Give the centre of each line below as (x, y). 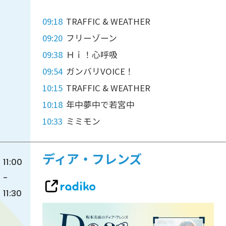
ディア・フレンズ (92, 160)
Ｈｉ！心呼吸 (92, 55)
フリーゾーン (92, 38)
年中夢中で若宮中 (101, 105)
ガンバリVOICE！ (100, 71)
